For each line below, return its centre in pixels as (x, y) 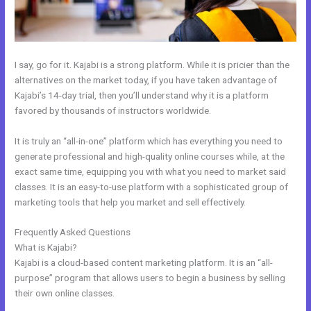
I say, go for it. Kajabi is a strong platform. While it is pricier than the (152, 64)
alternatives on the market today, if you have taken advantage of (146, 79)
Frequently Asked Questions (74, 232)
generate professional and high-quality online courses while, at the (150, 156)
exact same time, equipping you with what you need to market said (151, 171)
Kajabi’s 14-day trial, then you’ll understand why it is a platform (142, 95)
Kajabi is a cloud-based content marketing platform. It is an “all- (144, 263)
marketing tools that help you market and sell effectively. (131, 202)
